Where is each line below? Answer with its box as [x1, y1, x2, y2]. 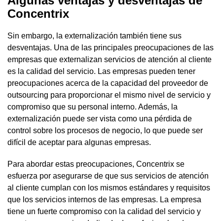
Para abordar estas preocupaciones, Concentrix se [7, 159, 184, 168]
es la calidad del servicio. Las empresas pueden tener [7, 67, 195, 75]
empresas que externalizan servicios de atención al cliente [7, 55, 212, 64]
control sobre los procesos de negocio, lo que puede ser [7, 126, 203, 135]
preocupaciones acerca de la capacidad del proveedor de [7, 78, 208, 87]
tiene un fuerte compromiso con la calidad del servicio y [7, 207, 201, 216]
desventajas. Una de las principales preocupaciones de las [7, 43, 214, 52]
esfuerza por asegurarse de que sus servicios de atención [7, 171, 209, 180]
